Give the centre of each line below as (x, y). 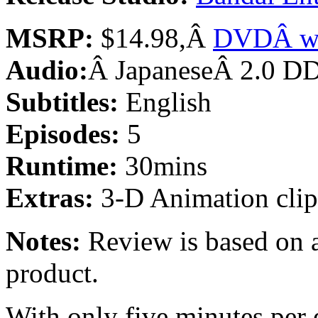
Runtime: (62, 165)
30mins (163, 165)
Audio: (47, 70)
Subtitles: (62, 102)
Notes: (43, 241)
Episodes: (63, 133)
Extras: (50, 197)
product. (52, 273)
